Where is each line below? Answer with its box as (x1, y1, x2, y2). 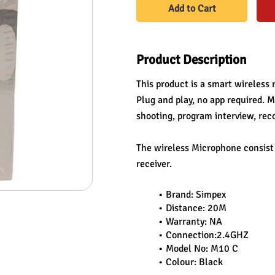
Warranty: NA (165, 215, 222, 228)
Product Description (136, 52, 246, 68)
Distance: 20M (165, 202, 227, 214)
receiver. (136, 158, 172, 170)
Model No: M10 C (165, 242, 238, 255)
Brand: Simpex (165, 188, 226, 201)
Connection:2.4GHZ (165, 229, 249, 241)
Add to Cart (168, 2, 216, 15)
